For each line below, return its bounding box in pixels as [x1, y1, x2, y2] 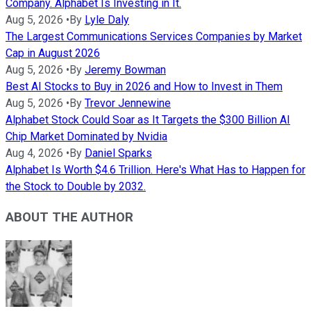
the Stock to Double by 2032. [6, 179, 146, 193]
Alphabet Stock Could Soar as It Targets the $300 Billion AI [6, 112, 290, 126]
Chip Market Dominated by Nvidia [6, 129, 167, 143]
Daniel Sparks [85, 146, 152, 160]
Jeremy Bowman [85, 62, 166, 76]
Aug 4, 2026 [6, 146, 63, 160]
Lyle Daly [85, 12, 129, 26]
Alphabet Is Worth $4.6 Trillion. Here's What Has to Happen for [6, 162, 305, 176]
